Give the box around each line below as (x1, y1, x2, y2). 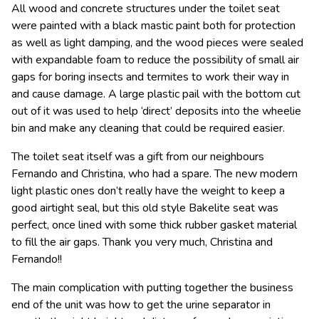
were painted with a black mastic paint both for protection (11, 17, 296, 33)
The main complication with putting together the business (11, 279, 293, 296)
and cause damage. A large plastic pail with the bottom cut (11, 85, 300, 102)
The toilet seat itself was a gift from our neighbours (11, 148, 264, 164)
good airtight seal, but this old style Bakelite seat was (11, 199, 278, 216)
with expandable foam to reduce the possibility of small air (11, 51, 299, 68)
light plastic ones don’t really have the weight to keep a (11, 182, 285, 199)
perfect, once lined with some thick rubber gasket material (11, 216, 297, 233)
